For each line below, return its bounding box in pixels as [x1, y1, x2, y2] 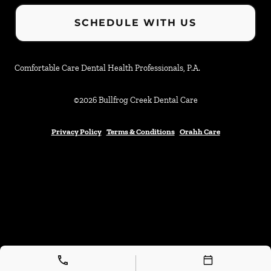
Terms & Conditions [106, 127, 175, 136]
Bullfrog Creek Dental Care [98, 95, 198, 105]
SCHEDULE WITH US [74, 17, 197, 28]
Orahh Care [179, 127, 220, 136]
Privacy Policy [51, 127, 102, 136]
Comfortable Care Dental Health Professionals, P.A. [15, 63, 200, 73]
